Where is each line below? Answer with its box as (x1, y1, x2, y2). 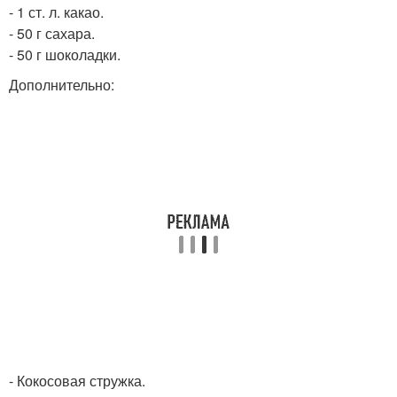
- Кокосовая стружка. (9, 370, 145, 391)
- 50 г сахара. (9, 23, 95, 43)
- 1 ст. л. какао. (9, 2, 104, 22)
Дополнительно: (9, 74, 114, 95)
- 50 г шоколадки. (9, 44, 121, 65)
